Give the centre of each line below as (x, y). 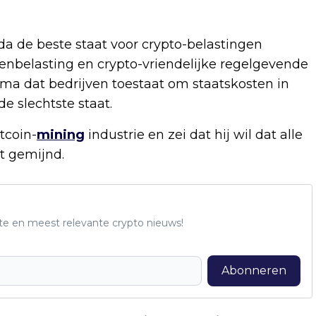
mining (61, 135)
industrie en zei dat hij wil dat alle (194, 135)
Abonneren (254, 271)
